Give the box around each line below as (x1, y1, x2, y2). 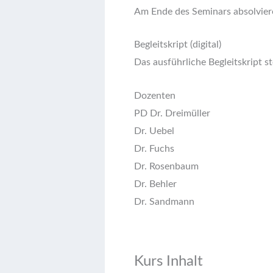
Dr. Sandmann (134, 196, 194, 207)
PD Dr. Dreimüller (134, 108, 210, 118)
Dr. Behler (134, 179, 177, 189)
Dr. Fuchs (134, 143, 174, 154)
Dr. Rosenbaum (134, 161, 199, 171)
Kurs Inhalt (134, 253, 203, 269)
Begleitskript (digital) (134, 40, 221, 50)
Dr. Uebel (134, 126, 174, 136)
